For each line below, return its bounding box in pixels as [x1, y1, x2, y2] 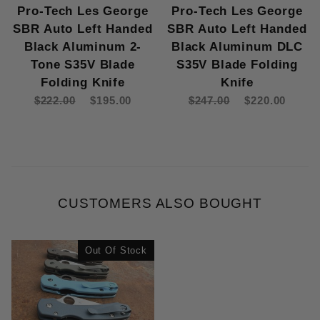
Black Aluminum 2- [24, 40, 142, 54]
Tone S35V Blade [31, 58, 135, 72]
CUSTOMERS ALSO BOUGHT [58, 196, 262, 211]
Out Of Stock [84, 245, 147, 256]
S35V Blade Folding [176, 58, 299, 72]
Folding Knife [40, 76, 126, 90]
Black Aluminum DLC [171, 40, 304, 54]
